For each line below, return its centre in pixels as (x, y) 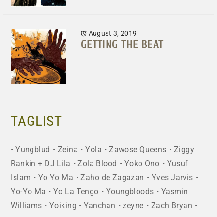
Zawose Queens (138, 150)
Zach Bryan (172, 206)
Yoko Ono (142, 164)
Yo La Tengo (76, 192)
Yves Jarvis (172, 178)
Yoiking (63, 206)
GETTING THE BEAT (122, 44)
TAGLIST (37, 121)
